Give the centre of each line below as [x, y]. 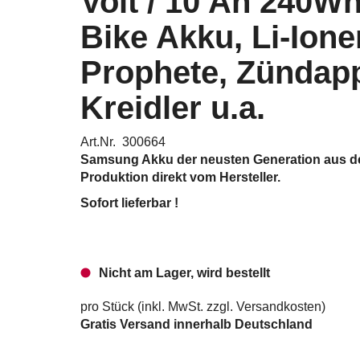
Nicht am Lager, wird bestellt [184, 273]
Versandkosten [279, 307]
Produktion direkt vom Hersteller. [180, 177]
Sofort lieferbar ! [129, 203]
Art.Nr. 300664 [123, 142]
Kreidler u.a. [173, 108]
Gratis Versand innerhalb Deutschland [196, 324]
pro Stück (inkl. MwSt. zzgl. [158, 307]
